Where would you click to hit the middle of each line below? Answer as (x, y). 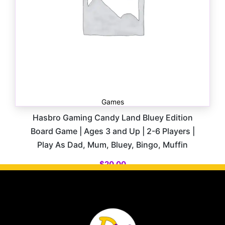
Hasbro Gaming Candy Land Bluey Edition (113, 118)
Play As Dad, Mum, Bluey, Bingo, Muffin (113, 145)
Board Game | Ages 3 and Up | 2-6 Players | (113, 132)
